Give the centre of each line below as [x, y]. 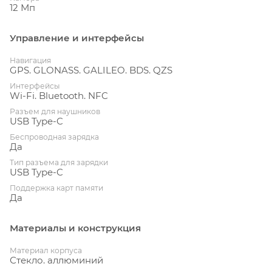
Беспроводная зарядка [54, 137]
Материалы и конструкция [75, 228]
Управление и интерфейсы [77, 38]
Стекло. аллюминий [56, 260]
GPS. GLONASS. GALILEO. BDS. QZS [91, 70]
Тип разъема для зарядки [59, 162]
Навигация [30, 60]
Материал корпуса [46, 250]
